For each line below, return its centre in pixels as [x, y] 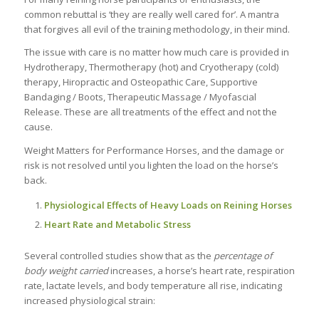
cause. [38, 127]
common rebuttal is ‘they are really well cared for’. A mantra [151, 15]
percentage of [242, 255]
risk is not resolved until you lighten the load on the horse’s [151, 165]
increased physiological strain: [89, 300]
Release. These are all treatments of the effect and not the [150, 112]
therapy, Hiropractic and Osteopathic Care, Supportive [141, 82]
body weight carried [66, 270]
